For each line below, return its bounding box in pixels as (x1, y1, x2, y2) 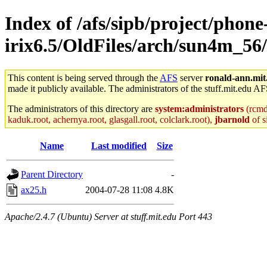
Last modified (91, 140, 147, 151)
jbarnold (215, 114, 250, 125)
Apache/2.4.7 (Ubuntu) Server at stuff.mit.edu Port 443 (5, 211, 212, 222)
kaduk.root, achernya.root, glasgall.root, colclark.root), (8, 114, 215, 125)
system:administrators (155, 103, 244, 114)
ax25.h (21, 184, 46, 195)
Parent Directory (21, 169, 83, 179)
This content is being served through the (8, 72, 160, 83)
